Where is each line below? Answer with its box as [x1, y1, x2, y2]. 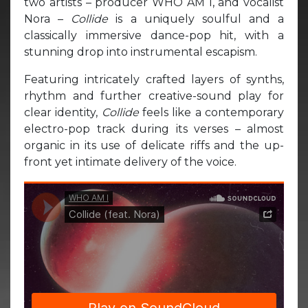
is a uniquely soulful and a [115, 12, 284, 25]
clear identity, [24, 105, 102, 119]
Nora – [24, 12, 71, 25]
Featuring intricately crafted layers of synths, [24, 72, 284, 86]
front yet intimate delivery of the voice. [24, 155, 236, 168]
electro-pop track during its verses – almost [24, 122, 284, 135]
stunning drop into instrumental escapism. [24, 45, 257, 58]
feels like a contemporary [138, 105, 285, 119]
